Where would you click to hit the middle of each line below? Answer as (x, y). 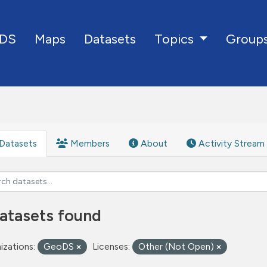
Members (89, 143)
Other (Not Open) (177, 246)
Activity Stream (230, 143)
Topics (175, 39)
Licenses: (111, 246)
